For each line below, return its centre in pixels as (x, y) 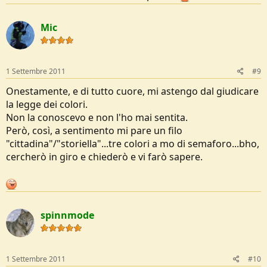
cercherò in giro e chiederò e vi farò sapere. (104, 156)
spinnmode (67, 215)
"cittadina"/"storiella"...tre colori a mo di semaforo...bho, (133, 143)
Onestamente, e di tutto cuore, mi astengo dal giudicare (132, 91)
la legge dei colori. (47, 104)
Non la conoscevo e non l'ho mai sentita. (97, 117)
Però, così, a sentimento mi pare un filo (94, 130)
